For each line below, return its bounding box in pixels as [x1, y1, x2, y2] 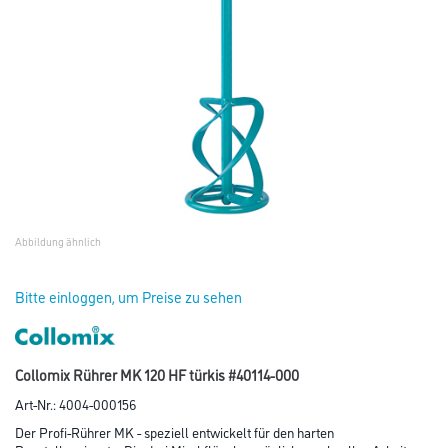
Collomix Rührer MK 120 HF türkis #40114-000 [15, 364, 299, 386]
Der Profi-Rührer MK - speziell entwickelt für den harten [15, 422, 334, 442]
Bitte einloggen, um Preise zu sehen [15, 286, 242, 307]
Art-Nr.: [15, 394, 59, 414]
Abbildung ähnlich [15, 234, 101, 249]
